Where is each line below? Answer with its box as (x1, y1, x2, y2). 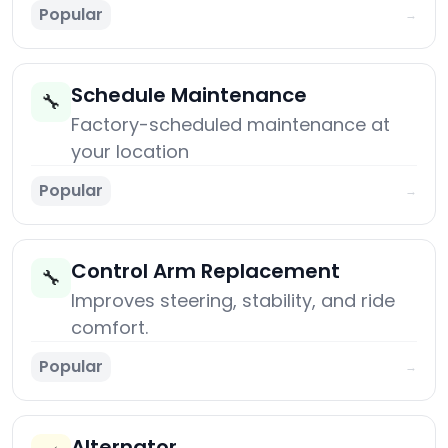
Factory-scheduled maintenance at (71, 112, 390, 138)
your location (71, 139, 189, 165)
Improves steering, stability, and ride (71, 288, 395, 314)
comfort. (71, 315, 148, 341)
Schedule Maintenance (71, 81, 307, 110)
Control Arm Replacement (71, 257, 340, 286)
